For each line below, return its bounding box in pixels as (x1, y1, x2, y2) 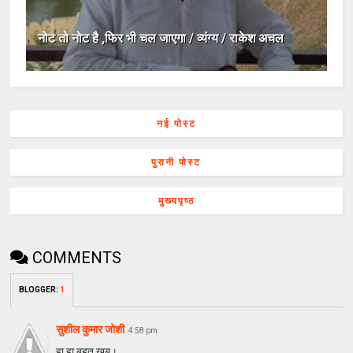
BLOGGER (19, 284, 57, 294)
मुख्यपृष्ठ (158, 195, 195, 206)
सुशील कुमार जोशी (56, 322, 125, 336)
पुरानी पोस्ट (151, 156, 202, 168)
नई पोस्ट (156, 117, 196, 129)
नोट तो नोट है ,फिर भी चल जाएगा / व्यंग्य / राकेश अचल (38, 30, 284, 46)
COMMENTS (32, 247, 122, 267)
